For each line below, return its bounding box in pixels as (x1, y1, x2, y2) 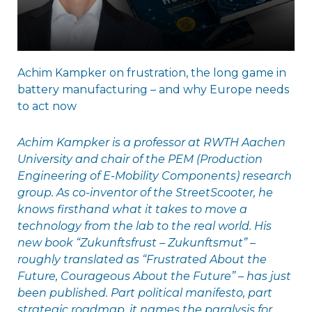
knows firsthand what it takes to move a (17, 202, 247, 216)
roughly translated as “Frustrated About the (17, 252, 267, 266)
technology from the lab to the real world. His (17, 219, 272, 233)
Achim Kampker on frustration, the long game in (17, 65, 286, 79)
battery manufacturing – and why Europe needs (17, 82, 289, 96)
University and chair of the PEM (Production (17, 152, 263, 166)
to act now (17, 99, 77, 113)
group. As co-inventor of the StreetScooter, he (17, 185, 273, 199)
